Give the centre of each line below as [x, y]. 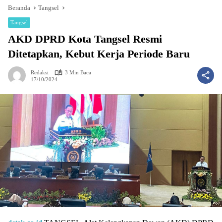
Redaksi [40, 72]
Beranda [19, 8]
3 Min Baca [78, 72]
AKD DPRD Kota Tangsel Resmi [85, 39]
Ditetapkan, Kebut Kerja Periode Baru [99, 54]
